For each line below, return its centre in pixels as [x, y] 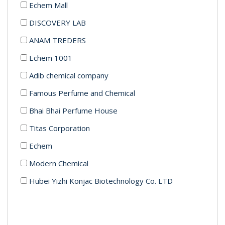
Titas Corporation [60, 128]
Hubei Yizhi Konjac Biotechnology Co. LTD [101, 181]
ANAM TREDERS [58, 40]
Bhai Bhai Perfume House [73, 110]
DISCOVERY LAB [58, 22]
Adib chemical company [69, 75]
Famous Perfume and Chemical [82, 93]
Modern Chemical [59, 163]
